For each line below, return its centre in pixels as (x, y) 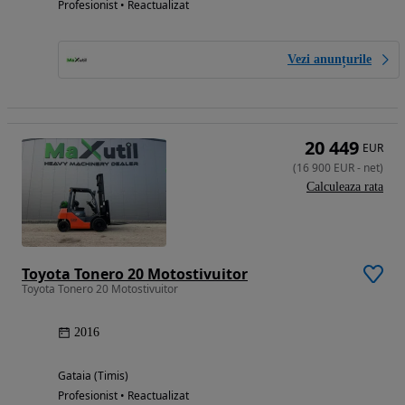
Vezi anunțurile (330, 59)
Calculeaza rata (345, 186)
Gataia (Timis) (93, 375)
